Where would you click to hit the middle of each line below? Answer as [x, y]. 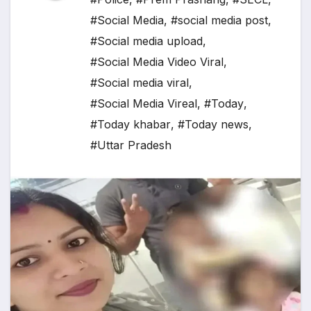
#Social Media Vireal [144, 104]
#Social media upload [146, 41]
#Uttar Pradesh [131, 145]
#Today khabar [131, 125]
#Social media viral [140, 83]
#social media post [219, 20]
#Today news [213, 125]
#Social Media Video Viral [157, 62]
